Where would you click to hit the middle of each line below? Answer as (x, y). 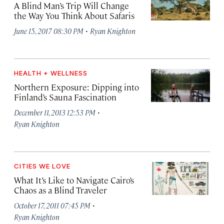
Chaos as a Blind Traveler (60, 190)
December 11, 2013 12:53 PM (55, 112)
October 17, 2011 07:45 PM (52, 205)
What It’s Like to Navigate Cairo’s (74, 180)
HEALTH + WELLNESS (51, 73)
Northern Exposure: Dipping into (76, 87)
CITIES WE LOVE (42, 166)
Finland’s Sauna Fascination (65, 97)
